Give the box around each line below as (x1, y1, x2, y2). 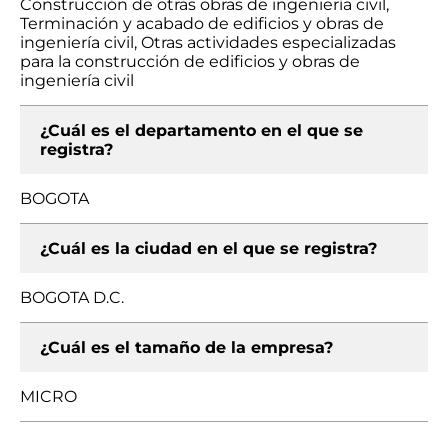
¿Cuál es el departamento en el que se (40, 121, 363, 140)
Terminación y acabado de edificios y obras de (20, 14, 384, 33)
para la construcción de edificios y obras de (20, 52, 360, 71)
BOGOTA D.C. (20, 288, 124, 307)
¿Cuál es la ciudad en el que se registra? (40, 239, 377, 258)
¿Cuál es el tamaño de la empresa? (40, 338, 333, 357)
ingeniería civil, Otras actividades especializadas (20, 33, 396, 52)
